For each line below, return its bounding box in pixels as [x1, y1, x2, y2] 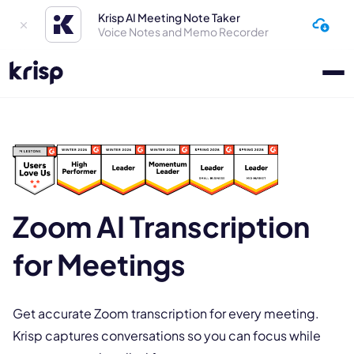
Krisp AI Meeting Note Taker [98, 10, 241, 24]
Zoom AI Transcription [13, 209, 310, 244]
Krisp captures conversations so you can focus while [13, 327, 321, 344]
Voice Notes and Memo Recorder [98, 24, 269, 39]
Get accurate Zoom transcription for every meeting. [13, 305, 319, 322]
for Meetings [13, 247, 186, 282]
